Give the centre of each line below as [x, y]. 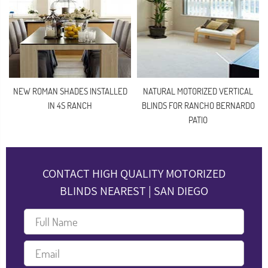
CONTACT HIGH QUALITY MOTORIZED [134, 173]
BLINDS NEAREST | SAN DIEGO [134, 191]
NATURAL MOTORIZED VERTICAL [198, 91]
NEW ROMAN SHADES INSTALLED [70, 91]
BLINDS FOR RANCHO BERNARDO [198, 106]
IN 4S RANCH [70, 106]
